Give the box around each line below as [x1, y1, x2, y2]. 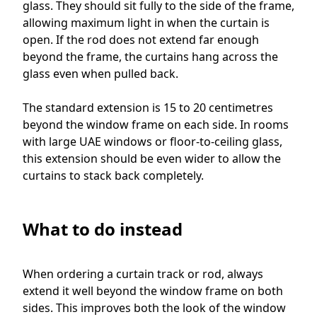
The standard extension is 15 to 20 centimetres [23, 100, 273, 116]
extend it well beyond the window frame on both [23, 283, 283, 299]
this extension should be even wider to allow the [23, 151, 281, 167]
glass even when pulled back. [23, 66, 178, 82]
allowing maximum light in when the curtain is [23, 15, 270, 31]
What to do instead [23, 217, 187, 241]
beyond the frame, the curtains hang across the [23, 49, 278, 65]
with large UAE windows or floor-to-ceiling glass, [23, 134, 282, 150]
